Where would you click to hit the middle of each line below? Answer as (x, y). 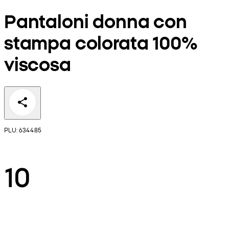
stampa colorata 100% (101, 42)
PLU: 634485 (23, 129)
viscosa (38, 63)
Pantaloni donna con (96, 20)
